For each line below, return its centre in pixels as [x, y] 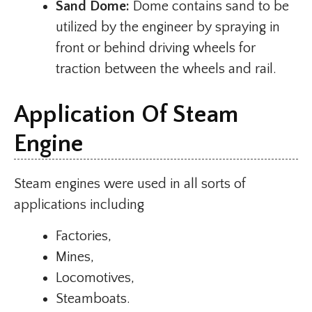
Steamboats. [93, 299]
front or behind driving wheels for [156, 48]
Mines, [75, 257]
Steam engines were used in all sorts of [130, 184]
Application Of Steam [126, 115]
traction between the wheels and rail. [166, 69]
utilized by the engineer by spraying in [168, 27]
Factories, [84, 236]
